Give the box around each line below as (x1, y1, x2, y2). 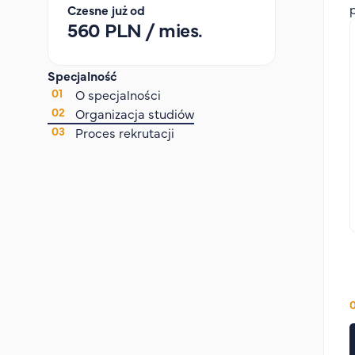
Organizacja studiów (75, 105, 194, 122)
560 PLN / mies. (67, 16, 203, 42)
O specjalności (75, 86, 161, 103)
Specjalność (48, 67, 118, 84)
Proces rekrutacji (75, 124, 174, 141)
